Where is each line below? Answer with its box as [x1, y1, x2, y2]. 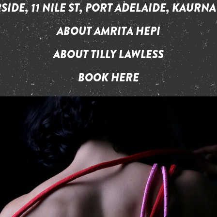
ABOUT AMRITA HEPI [57, 22, 160, 39]
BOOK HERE [78, 69, 139, 86]
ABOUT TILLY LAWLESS [53, 46, 164, 62]
